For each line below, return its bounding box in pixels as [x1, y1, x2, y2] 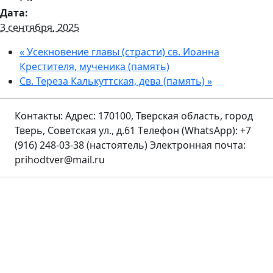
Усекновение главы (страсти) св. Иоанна [24, 45, 219, 59]
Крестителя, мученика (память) [19, 60, 169, 74]
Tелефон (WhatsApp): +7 [138, 124, 251, 138]
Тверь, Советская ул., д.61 [15, 124, 138, 138]
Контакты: [15, 109, 63, 123]
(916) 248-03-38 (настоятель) [15, 138, 150, 152]
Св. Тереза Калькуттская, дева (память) [19, 74, 207, 88]
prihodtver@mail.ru [15, 153, 105, 167]
